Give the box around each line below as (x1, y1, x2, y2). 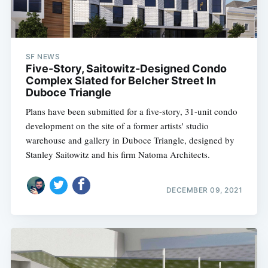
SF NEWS (25, 52, 60, 62)
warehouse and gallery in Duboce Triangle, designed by (25, 134, 234, 147)
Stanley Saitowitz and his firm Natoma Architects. (25, 148, 210, 161)
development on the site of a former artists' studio (25, 120, 209, 132)
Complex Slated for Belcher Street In (25, 74, 216, 87)
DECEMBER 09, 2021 (166, 185, 243, 194)
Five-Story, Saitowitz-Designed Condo (25, 62, 227, 75)
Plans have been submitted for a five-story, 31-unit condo (25, 105, 237, 118)
